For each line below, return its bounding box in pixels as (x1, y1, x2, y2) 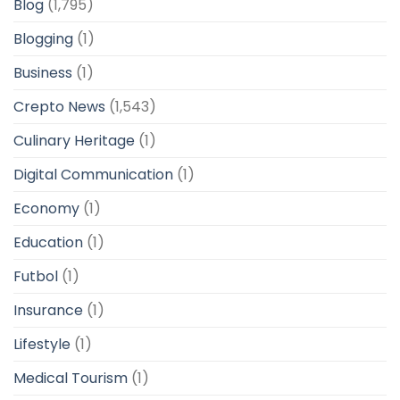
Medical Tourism (13, 368, 128, 389)
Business (13, 62, 72, 84)
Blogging (13, 29, 73, 50)
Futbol (13, 266, 58, 287)
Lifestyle (13, 334, 71, 355)
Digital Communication (13, 164, 173, 186)
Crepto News (13, 96, 105, 118)
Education (13, 232, 83, 254)
